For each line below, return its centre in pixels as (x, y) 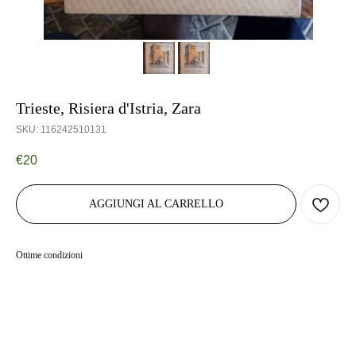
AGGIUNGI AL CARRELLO (156, 204)
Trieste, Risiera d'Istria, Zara (108, 108)
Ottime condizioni (49, 255)
